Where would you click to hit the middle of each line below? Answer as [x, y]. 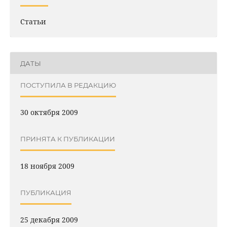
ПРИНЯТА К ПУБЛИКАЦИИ [67, 139]
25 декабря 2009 [49, 220]
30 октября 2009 [49, 112]
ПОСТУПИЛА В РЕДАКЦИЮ [68, 85]
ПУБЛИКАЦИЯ [46, 192]
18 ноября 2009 [47, 166]
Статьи [33, 22]
